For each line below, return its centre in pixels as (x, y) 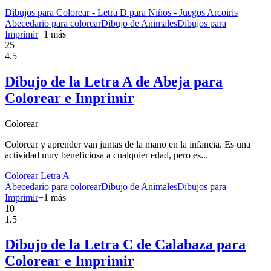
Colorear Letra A (37, 175)
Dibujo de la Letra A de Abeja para (114, 81)
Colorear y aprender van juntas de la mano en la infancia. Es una (128, 144)
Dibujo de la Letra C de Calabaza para (125, 245)
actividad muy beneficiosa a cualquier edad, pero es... (106, 155)
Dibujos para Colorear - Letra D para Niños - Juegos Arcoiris (121, 12)
